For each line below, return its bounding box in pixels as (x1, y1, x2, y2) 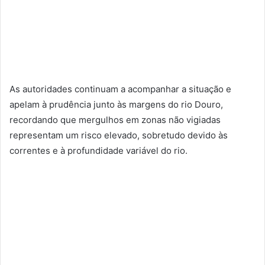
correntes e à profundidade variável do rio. (9, 144, 188, 156)
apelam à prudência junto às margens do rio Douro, (9, 98, 223, 110)
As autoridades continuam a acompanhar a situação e (9, 83, 231, 95)
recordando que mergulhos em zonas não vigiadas (9, 114, 221, 125)
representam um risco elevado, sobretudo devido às (9, 129, 228, 141)
